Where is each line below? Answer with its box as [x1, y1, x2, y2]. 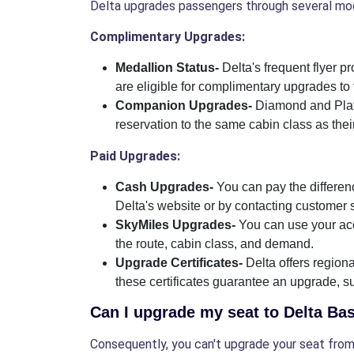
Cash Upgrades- [115, 180, 217, 194]
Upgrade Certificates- [115, 256, 246, 270]
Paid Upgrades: [90, 149, 180, 164]
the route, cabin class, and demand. [115, 237, 314, 251]
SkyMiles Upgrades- [115, 218, 239, 232]
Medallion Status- [115, 61, 222, 75]
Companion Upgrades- [115, 99, 255, 113]
